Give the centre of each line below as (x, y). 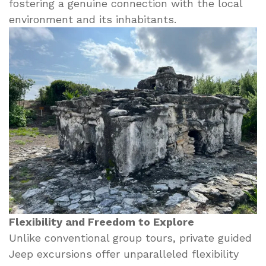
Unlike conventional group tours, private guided (130, 237)
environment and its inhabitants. (93, 19)
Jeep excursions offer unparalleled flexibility (124, 254)
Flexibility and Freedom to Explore (102, 221)
